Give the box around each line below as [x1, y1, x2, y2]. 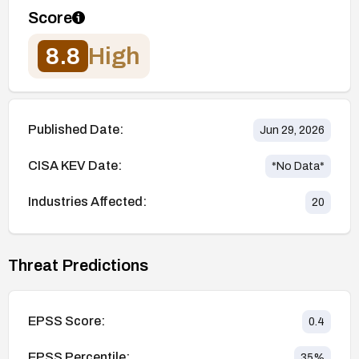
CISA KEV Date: [28, 159, 122, 173]
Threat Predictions [8, 256, 148, 274]
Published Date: [28, 123, 123, 137]
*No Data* [272, 159, 325, 172]
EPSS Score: [28, 314, 105, 329]
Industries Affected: [28, 195, 147, 209]
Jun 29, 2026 [260, 123, 325, 136]
